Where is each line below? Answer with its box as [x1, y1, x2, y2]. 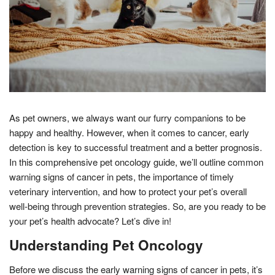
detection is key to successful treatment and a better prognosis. [9, 140, 262, 153]
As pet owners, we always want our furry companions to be [9, 110, 246, 124]
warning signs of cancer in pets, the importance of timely [9, 169, 234, 183]
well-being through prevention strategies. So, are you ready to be [9, 199, 266, 212]
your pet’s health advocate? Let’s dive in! [9, 214, 171, 227]
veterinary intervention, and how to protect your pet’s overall [9, 184, 247, 198]
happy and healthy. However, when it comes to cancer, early [9, 125, 249, 139]
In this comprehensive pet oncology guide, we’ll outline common [9, 155, 263, 168]
